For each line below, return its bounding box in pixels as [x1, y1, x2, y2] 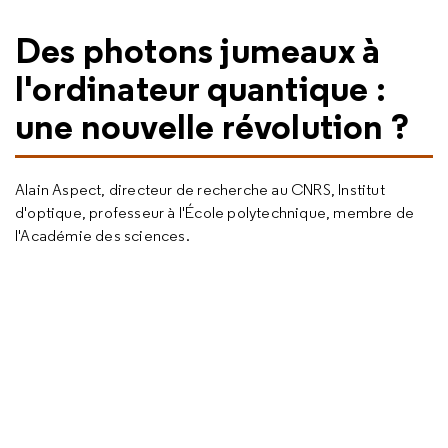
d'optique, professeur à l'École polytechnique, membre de [15, 203, 415, 222]
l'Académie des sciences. [15, 226, 190, 245]
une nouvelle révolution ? [15, 103, 410, 149]
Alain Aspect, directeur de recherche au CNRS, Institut [15, 180, 385, 199]
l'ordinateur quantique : [15, 65, 386, 111]
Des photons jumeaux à [15, 27, 381, 73]
